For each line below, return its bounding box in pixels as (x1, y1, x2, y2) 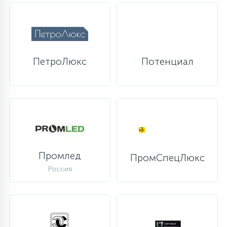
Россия (48, 165, 72, 173)
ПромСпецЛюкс (130, 152, 205, 164)
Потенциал (141, 56, 194, 67)
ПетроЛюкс (33, 56, 87, 67)
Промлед (39, 149, 81, 162)
